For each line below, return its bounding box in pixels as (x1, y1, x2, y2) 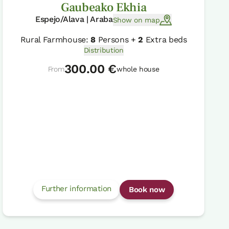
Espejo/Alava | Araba (35, 14, 113, 25)
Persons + (95, 35, 139, 45)
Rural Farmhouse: (20, 35, 91, 45)
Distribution (83, 46, 124, 55)
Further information (41, 184, 111, 193)
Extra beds (143, 35, 187, 45)
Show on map (112, 15, 160, 24)
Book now (128, 185, 165, 194)
